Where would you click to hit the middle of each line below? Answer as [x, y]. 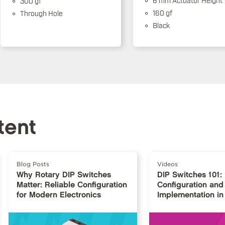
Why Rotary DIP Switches [64, 175]
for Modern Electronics [59, 195]
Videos [167, 164]
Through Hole [40, 13]
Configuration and [190, 185]
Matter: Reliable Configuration [72, 185]
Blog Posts [33, 164]
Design [170, 205]
